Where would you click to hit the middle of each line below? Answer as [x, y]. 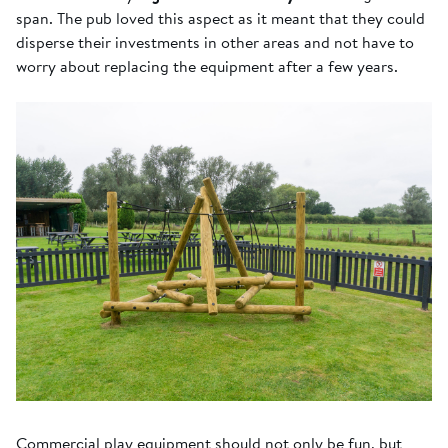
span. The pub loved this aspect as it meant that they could [220, 17]
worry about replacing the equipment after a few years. [207, 65]
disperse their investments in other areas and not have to [215, 41]
